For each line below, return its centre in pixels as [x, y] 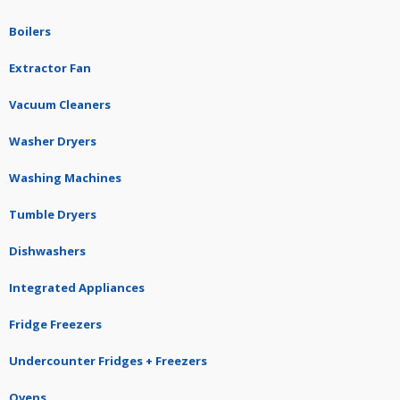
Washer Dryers [53, 142]
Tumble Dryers [53, 215]
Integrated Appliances [77, 288]
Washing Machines [65, 178]
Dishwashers [47, 251]
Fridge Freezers [55, 325]
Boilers [30, 32]
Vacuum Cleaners [60, 105]
